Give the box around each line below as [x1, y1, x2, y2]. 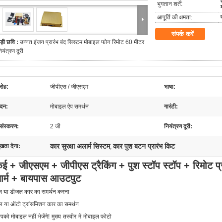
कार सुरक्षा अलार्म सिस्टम [50, 142, 110, 150]
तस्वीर [63, 213, 76, 220]
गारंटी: [164, 103, 178, 110]
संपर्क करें [171, 30, 194, 38]
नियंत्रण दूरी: [164, 123, 192, 130]
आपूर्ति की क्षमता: [157, 14, 192, 21]
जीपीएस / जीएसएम [50, 83, 88, 90]
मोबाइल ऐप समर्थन [50, 103, 89, 110]
